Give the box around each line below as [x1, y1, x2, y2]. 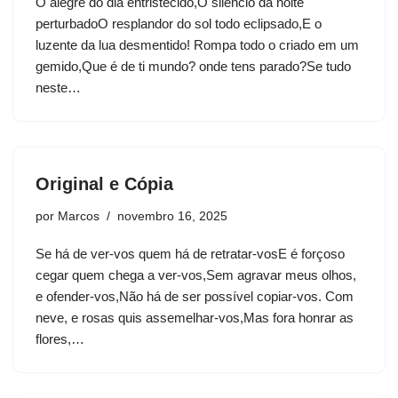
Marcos [58, 210, 99, 224]
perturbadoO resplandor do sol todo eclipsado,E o [36, 16, 322, 32]
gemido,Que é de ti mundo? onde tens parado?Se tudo [36, 59, 351, 75]
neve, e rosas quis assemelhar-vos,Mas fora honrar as [36, 310, 354, 326]
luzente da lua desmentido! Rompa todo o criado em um [36, 37, 359, 53]
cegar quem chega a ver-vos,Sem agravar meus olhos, [36, 267, 356, 283]
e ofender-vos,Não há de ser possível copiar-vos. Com [36, 289, 354, 305]
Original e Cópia [36, 174, 173, 195]
